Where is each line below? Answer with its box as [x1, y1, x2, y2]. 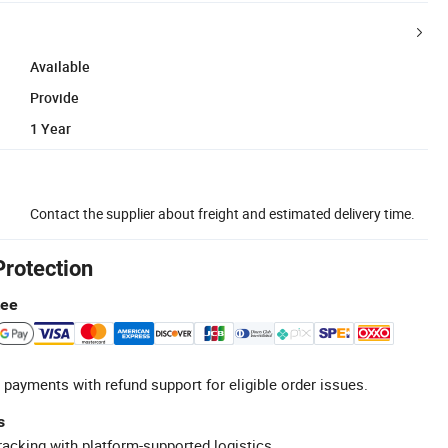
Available [30, 56, 90, 76]
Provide [30, 87, 79, 107]
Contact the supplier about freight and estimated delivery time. [30, 203, 415, 223]
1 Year [30, 118, 71, 138]
